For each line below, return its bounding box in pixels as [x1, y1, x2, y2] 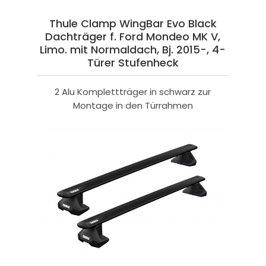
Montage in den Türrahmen [72, 99, 193, 112]
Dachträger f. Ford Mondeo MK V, [45, 29, 221, 45]
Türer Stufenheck [87, 55, 179, 71]
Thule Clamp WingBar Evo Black [49, 16, 217, 31]
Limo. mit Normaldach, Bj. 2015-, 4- [40, 42, 226, 58]
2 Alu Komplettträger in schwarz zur [55, 85, 211, 99]
